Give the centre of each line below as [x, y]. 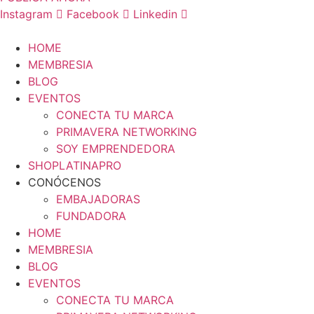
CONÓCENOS [64, 183]
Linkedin [155, 14]
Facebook [93, 14]
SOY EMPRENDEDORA [116, 149]
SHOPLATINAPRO [75, 166]
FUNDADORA [91, 216]
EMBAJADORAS [98, 199]
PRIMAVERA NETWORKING [127, 132]
